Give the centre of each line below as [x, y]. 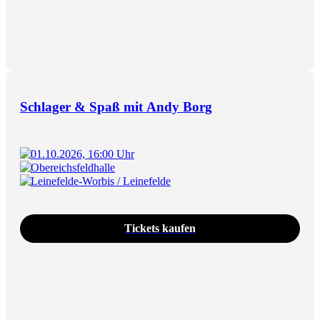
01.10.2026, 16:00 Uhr [82, 154]
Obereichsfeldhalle [73, 167]
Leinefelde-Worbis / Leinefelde [101, 181]
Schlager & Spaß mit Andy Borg [116, 106]
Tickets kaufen [160, 228]
